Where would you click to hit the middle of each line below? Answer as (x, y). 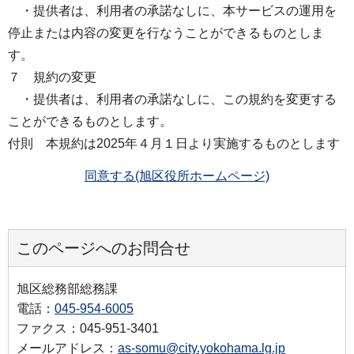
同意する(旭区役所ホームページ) (177, 175)
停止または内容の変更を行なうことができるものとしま (166, 33)
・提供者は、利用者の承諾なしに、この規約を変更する (172, 99)
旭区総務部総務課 (67, 288)
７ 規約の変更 (52, 77)
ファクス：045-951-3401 (88, 328)
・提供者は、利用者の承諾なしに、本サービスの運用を (172, 11)
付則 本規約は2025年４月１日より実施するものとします (174, 143)
